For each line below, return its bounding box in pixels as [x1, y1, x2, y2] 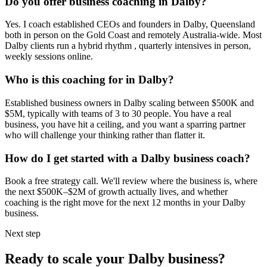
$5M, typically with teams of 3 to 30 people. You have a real [5, 108, 231, 119]
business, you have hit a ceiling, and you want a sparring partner [5, 119, 246, 129]
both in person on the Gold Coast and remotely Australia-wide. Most [5, 30, 262, 41]
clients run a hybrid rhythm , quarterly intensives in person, [28, 41, 251, 51]
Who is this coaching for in [5, 73, 138, 86]
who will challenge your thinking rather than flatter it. [5, 129, 205, 140]
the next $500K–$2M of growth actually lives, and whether [5, 187, 228, 197]
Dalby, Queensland [183, 19, 255, 30]
